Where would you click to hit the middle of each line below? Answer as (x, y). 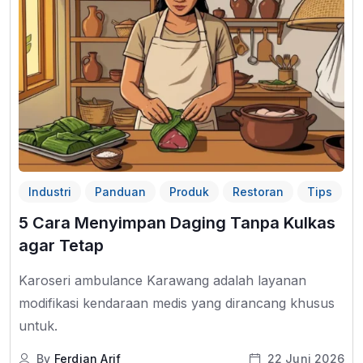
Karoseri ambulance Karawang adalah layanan (162, 281)
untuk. (38, 326)
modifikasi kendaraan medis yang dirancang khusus (177, 303)
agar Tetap (61, 246)
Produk (189, 192)
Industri (50, 192)
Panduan (120, 192)
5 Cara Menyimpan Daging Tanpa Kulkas (177, 223)
